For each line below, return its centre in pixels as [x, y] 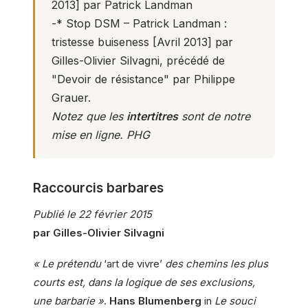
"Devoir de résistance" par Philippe [143, 79]
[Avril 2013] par [191, 42]
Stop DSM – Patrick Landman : [146, 24]
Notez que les [89, 117]
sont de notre [214, 117]
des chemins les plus [217, 264]
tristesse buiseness [100, 42]
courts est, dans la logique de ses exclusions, [144, 283]
